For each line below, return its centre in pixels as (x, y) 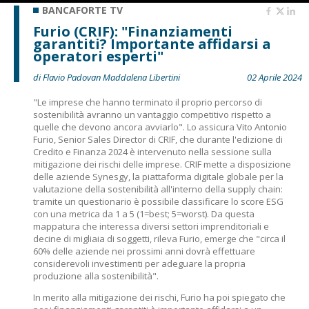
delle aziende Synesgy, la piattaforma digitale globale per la (158, 177)
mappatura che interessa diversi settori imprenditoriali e (151, 226)
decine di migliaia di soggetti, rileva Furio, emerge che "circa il (159, 239)
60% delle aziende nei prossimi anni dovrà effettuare (144, 251)
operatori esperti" (98, 56)
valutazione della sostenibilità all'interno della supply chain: (158, 189)
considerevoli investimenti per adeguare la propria (139, 263)
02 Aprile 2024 (275, 77)
